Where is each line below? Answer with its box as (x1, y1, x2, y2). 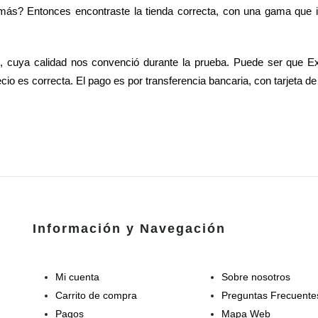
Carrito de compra (55, 290, 137, 301)
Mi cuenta (55, 271, 99, 283)
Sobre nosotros (221, 271, 290, 283)
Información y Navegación (33, 221, 226, 236)
